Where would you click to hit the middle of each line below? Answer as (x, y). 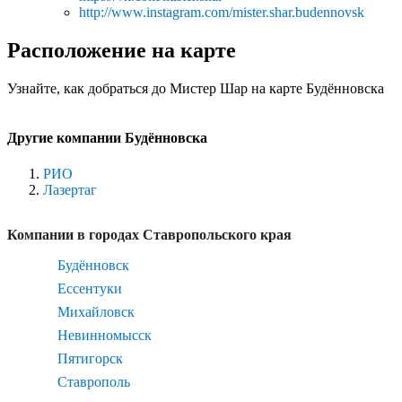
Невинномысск (105, 335)
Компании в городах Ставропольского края (149, 234)
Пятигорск (90, 358)
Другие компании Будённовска (107, 138)
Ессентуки (90, 288)
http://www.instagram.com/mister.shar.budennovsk (222, 13)
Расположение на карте (122, 51)
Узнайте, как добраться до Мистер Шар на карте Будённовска (196, 89)
